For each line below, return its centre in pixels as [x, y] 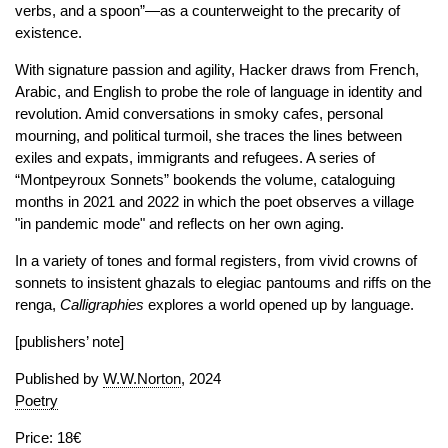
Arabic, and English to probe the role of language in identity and [218, 91]
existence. [48, 32]
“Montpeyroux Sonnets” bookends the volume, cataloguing [205, 179]
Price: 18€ [48, 437]
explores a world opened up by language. [279, 304]
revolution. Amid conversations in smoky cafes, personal [199, 113]
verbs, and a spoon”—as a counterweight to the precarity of [207, 10]
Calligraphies [102, 304]
